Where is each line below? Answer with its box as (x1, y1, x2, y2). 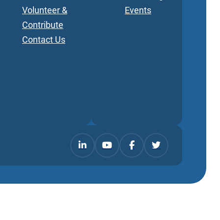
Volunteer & (22, 5, 67, 15)
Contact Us (22, 34, 65, 45)
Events (125, 5, 151, 15)
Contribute (22, 20, 63, 30)
